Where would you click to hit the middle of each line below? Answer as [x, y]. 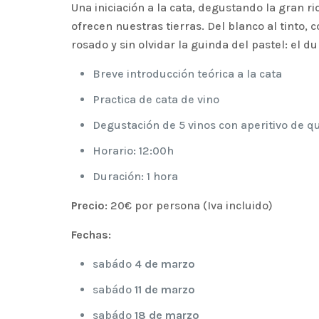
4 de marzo [165, 264]
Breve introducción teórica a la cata [188, 74]
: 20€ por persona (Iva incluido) [189, 205]
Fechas [90, 235]
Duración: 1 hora [136, 176]
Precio [88, 205]
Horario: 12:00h [134, 151]
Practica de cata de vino [156, 99]
